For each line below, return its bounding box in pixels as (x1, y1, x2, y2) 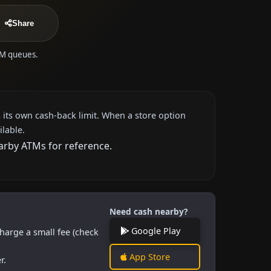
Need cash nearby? (109, 205, 188, 217)
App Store (127, 250, 170, 263)
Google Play (129, 224, 180, 237)
